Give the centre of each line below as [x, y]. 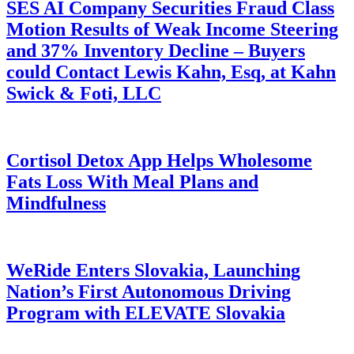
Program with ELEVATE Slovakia [146, 313]
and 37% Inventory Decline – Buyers [156, 50]
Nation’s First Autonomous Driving [149, 291]
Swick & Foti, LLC [84, 93]
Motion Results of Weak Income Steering [172, 29]
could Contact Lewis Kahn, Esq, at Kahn [171, 72]
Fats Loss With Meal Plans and [132, 181]
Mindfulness [56, 203]
